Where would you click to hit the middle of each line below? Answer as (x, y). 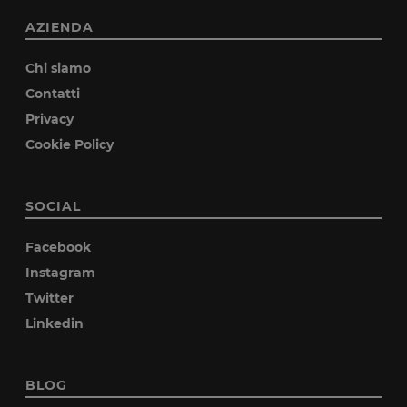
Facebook (59, 247)
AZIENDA (60, 27)
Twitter (50, 298)
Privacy (50, 119)
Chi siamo (59, 68)
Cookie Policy (70, 144)
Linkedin (55, 323)
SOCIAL (54, 206)
